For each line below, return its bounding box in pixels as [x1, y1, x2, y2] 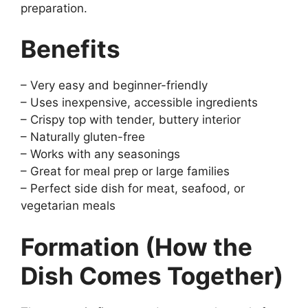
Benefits [21, 34, 120, 63]
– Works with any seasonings [21, 147, 180, 161]
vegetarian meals [21, 199, 115, 212]
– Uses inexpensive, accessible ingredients [21, 96, 258, 109]
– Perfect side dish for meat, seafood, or [21, 181, 245, 195]
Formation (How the [21, 232, 252, 261]
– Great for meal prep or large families [21, 164, 230, 178]
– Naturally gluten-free [21, 130, 145, 144]
